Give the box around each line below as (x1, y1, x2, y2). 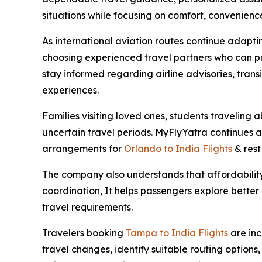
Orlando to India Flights (124, 143, 232, 155)
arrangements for (42, 143, 124, 155)
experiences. (42, 84, 99, 96)
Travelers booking (42, 227, 126, 239)
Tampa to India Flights (126, 227, 228, 239)
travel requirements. (42, 201, 133, 213)
